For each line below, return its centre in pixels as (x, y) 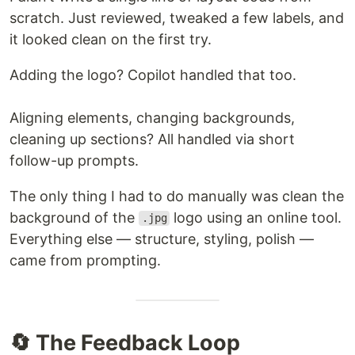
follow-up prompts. (74, 160)
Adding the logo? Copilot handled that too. (153, 74)
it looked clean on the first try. (111, 39)
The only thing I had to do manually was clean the (177, 196)
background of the (74, 217)
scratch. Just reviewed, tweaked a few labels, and (177, 17)
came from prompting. (85, 260)
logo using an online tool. (256, 217)
